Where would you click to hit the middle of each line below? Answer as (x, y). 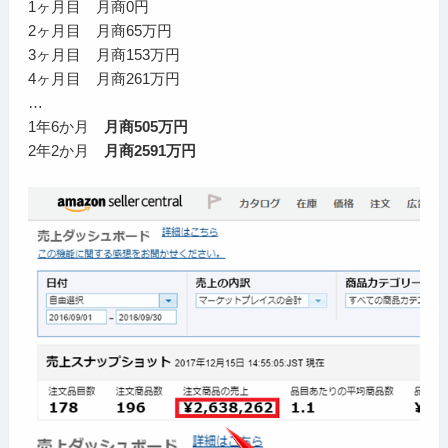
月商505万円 (146, 127)
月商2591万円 (150, 151)
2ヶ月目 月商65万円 (100, 31)
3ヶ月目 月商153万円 (104, 55)
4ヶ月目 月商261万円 (104, 79)
